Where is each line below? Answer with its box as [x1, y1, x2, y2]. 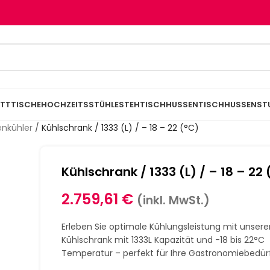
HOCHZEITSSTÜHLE [41, 99, 119, 110]
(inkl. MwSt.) [137, 192, 210, 209]
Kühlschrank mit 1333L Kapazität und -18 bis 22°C [61, 234, 265, 246]
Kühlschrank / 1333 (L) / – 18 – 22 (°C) [42, 122, 199, 134]
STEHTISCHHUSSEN [119, 99, 198, 110]
